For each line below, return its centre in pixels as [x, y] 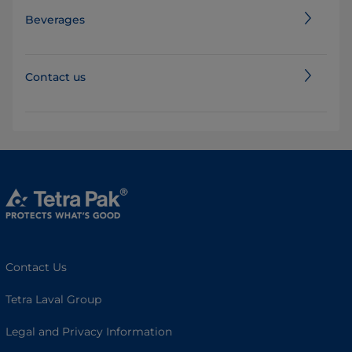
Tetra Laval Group [53, 300]
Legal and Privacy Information [89, 332]
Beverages [55, 20]
